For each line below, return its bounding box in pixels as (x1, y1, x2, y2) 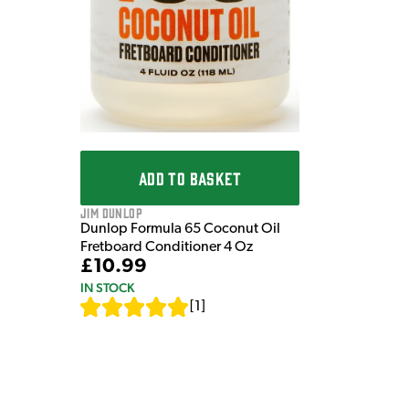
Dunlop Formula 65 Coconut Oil (80, 222, 280, 237)
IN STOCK (80, 280, 134, 296)
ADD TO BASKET (138, 168, 242, 189)
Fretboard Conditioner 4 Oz (80, 240, 253, 256)
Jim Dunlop (80, 204, 142, 221)
